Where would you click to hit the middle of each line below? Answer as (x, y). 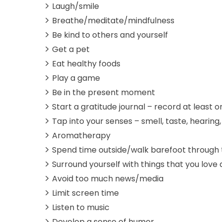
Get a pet (71, 49)
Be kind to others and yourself (110, 35)
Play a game (76, 78)
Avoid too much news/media (108, 178)
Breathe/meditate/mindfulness (113, 20)
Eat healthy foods (86, 63)
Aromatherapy (81, 135)
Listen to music (81, 207)
